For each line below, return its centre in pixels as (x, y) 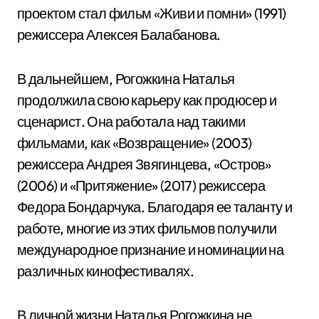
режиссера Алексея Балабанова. (119, 35)
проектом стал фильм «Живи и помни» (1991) (152, 13)
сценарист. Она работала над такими (131, 121)
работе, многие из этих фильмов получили (147, 228)
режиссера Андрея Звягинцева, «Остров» (144, 164)
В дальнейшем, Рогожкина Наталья (126, 79)
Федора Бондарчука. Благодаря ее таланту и (155, 207)
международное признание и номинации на (151, 250)
